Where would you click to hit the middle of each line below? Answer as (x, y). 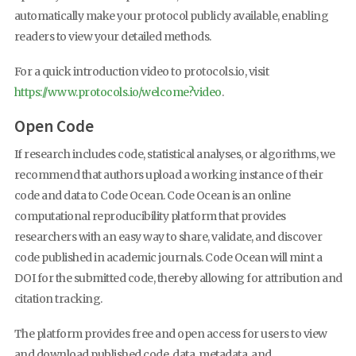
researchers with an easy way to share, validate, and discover (168, 237)
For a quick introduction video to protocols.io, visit (141, 71)
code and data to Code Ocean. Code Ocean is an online (152, 196)
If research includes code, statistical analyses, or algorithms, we (174, 155)
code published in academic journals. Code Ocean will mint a (168, 258)
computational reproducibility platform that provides (150, 217)
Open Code (54, 126)
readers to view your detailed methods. (112, 37)
